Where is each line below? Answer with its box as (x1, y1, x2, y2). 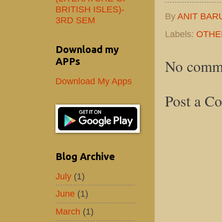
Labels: (165, 28, 196, 39)
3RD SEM (55, 14, 95, 25)
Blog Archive (55, 151, 115, 163)
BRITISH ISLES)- (55, 3, 124, 14)
